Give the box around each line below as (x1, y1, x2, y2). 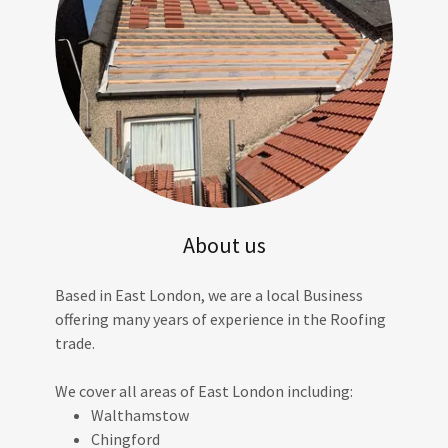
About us (182, 230, 266, 259)
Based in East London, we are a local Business (54, 284, 363, 305)
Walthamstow (91, 404, 190, 425)
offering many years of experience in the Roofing (54, 308, 386, 329)
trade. (54, 332, 95, 353)
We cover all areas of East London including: (54, 380, 353, 401)
